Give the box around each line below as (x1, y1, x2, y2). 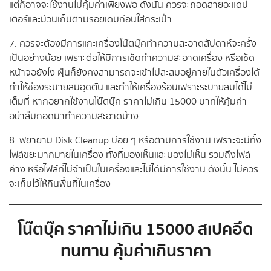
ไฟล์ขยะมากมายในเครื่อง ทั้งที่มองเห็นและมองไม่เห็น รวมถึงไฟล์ (9, 148, 250, 163)
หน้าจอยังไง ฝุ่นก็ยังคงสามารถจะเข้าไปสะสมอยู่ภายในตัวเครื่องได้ (9, 66, 260, 80)
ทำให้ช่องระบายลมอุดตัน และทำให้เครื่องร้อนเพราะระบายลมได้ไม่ (9, 80, 252, 95)
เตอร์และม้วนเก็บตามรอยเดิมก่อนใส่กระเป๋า (9, 13, 172, 27)
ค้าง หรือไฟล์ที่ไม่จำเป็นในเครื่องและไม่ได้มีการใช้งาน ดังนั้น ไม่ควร (9, 163, 258, 177)
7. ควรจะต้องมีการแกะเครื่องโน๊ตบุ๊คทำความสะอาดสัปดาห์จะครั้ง (9, 37, 256, 51)
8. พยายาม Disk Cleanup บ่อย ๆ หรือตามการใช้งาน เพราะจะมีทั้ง (9, 134, 261, 148)
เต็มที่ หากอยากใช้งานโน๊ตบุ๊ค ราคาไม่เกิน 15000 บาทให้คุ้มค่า (9, 95, 247, 109)
